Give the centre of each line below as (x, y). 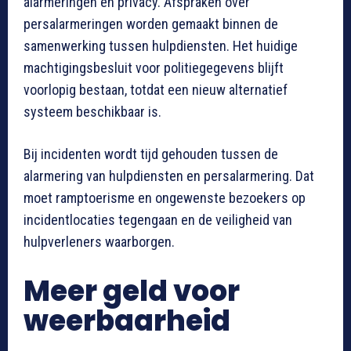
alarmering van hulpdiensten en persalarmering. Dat (169, 176)
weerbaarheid (127, 321)
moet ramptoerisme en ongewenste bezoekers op (165, 198)
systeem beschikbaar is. (92, 112)
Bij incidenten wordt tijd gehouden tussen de (151, 154)
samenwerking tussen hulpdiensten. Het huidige (161, 46)
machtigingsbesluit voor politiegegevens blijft (154, 68)
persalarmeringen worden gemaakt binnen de (151, 24)
